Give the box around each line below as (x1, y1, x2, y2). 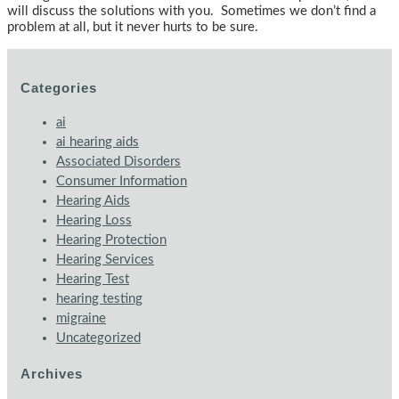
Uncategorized (56, 331, 141, 346)
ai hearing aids (56, 135, 139, 150)
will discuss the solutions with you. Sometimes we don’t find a (7, 4, 376, 19)
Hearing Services (56, 253, 154, 267)
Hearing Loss (56, 214, 132, 228)
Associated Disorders (56, 155, 181, 169)
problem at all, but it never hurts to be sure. (7, 20, 258, 35)
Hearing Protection (56, 233, 167, 248)
